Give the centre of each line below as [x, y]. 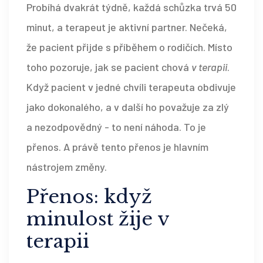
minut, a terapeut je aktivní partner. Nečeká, [127, 27]
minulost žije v [98, 219]
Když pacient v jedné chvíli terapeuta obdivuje [131, 87]
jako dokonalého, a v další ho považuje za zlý [128, 107]
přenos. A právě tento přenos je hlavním [117, 147]
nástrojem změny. [67, 167]
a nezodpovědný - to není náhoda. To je [116, 127]
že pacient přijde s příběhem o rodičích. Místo [129, 47]
